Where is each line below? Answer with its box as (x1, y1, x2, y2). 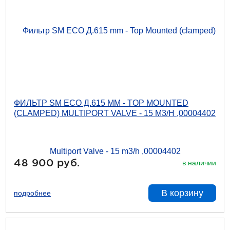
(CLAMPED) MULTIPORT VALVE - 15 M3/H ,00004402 (14, 109, 216, 118)
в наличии (182, 158, 216, 167)
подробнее (14, 189, 51, 197)
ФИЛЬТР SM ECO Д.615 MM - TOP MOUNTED (14, 99, 188, 107)
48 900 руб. (14, 157, 80, 168)
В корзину (161, 188, 203, 198)
